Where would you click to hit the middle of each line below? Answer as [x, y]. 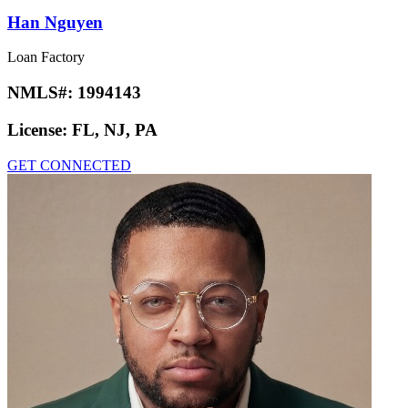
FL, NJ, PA [115, 129]
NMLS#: [42, 93]
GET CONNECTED [69, 165]
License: [40, 129]
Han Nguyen [55, 22]
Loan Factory [46, 57]
